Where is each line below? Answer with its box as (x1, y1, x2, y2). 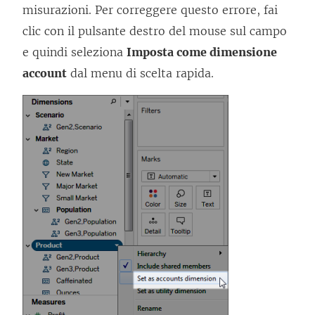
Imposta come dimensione (127, 45, 277, 60)
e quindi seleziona (22, 45, 127, 60)
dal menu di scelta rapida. (67, 66, 214, 81)
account (22, 66, 67, 81)
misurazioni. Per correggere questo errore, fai (22, 3, 278, 18)
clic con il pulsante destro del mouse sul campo (22, 24, 287, 39)
